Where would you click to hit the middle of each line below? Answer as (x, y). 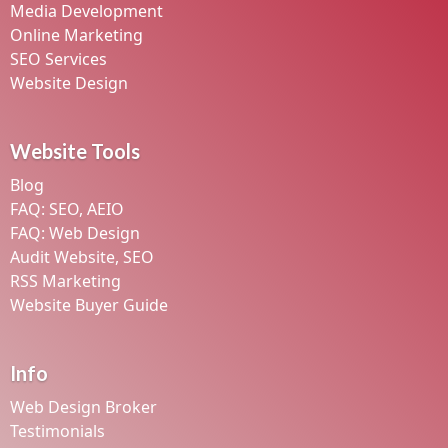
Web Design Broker (83, 407)
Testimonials (57, 431)
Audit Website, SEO (82, 257)
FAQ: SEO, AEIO (67, 209)
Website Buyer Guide (89, 305)
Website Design (69, 83)
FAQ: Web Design (75, 233)
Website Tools (75, 151)
